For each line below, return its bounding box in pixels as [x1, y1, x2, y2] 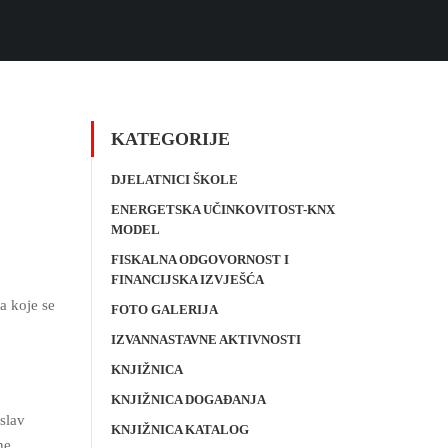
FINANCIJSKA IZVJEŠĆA [111, 272, 264, 287]
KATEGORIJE [111, 129, 230, 149]
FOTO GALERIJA [111, 302, 218, 317]
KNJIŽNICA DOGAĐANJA [111, 392, 266, 407]
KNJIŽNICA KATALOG [111, 422, 249, 437]
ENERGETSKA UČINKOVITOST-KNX [111, 202, 335, 217]
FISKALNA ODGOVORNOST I [111, 252, 289, 267]
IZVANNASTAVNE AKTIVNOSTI [111, 332, 301, 347]
